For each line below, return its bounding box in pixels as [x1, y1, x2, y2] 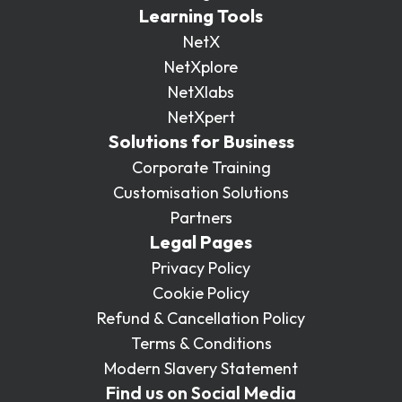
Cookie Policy [153, 282, 249, 303]
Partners [170, 206, 232, 228]
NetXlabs [168, 81, 234, 102]
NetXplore [164, 56, 238, 77]
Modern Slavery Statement [104, 357, 298, 379]
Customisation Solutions [113, 181, 289, 203]
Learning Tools [139, 4, 263, 27]
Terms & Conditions [130, 332, 272, 354]
